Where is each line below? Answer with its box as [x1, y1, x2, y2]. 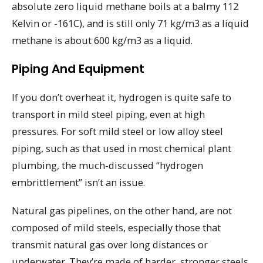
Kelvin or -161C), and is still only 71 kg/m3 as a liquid [12, 16, 249, 31]
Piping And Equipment [12, 60, 144, 77]
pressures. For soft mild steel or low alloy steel [12, 124, 223, 138]
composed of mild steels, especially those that [12, 221, 221, 235]
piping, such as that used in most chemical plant [12, 141, 231, 155]
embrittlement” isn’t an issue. [12, 175, 145, 189]
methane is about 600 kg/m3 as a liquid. [12, 33, 193, 48]
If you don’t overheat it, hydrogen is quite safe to [12, 90, 231, 104]
